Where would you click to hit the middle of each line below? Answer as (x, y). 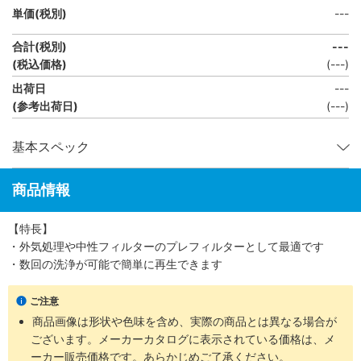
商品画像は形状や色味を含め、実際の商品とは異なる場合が (185, 321)
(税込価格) (39, 64)
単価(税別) (39, 13)
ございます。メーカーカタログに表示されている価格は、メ (183, 339)
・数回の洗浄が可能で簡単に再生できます (115, 264)
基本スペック (51, 147)
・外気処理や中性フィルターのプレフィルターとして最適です (166, 246)
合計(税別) (39, 46)
